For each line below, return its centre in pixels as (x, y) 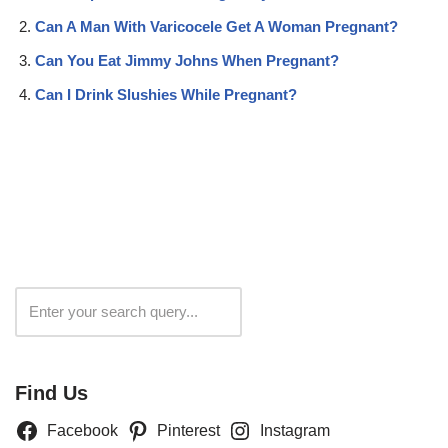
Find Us (51, 392)
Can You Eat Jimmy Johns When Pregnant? (187, 60)
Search (291, 311)
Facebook (82, 430)
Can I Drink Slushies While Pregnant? (166, 94)
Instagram (294, 430)
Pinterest (189, 430)
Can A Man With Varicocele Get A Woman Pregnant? (216, 26)
